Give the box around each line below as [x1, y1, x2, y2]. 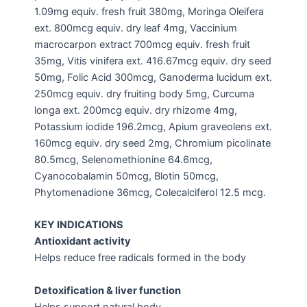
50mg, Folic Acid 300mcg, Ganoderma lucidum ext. [34, 71, 272, 84]
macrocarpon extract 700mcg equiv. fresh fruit [34, 38, 250, 51]
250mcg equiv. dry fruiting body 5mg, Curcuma [34, 87, 254, 100]
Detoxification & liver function [34, 284, 181, 297]
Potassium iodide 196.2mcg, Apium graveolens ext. [34, 120, 272, 133]
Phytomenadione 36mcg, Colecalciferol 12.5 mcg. [34, 186, 266, 199]
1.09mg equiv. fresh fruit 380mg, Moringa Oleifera [34, 5, 264, 18]
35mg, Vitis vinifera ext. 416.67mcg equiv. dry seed [34, 54, 271, 67]
